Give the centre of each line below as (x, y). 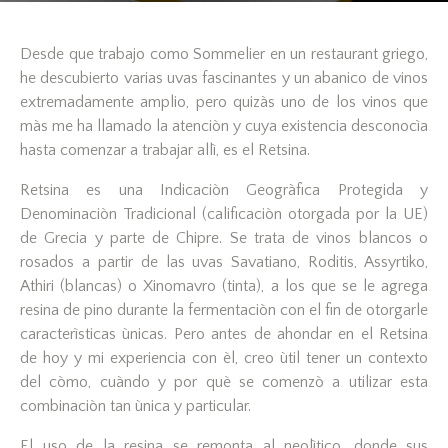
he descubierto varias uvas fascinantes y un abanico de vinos (224, 78)
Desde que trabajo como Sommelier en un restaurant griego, (224, 54)
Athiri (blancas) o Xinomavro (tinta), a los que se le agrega (224, 286)
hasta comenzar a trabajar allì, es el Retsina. (165, 150)
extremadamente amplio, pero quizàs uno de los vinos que (224, 102)
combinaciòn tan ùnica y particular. (135, 406)
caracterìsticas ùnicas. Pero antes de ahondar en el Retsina (224, 334)
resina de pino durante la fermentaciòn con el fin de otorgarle (224, 310)
